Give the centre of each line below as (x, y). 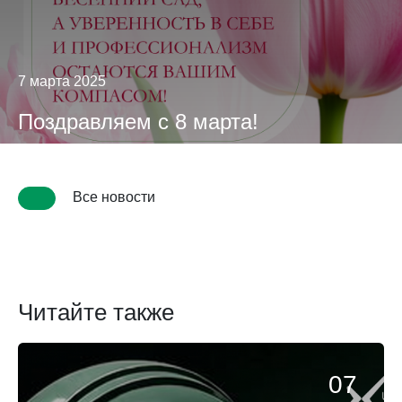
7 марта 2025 (62, 81)
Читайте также (96, 312)
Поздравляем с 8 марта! (138, 122)
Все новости (112, 197)
